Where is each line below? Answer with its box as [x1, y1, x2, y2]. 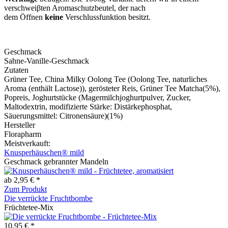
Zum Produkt [4, 184, 47, 193]
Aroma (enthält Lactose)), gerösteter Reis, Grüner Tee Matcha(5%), [4, 83, 220, 93]
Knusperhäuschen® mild [4, 148, 84, 157]
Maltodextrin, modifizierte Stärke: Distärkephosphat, [4, 102, 172, 111]
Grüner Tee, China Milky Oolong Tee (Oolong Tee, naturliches [4, 74, 207, 83]
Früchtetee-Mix [4, 203, 53, 212]
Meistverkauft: [4, 138, 50, 148]
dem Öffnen [4, 12, 45, 21]
